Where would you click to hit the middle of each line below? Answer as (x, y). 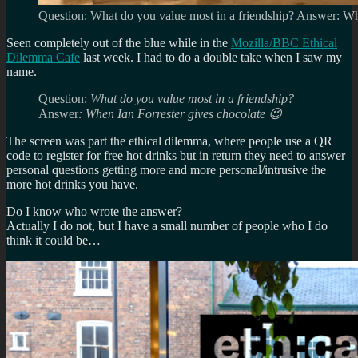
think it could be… (54, 240)
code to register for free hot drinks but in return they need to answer (176, 155)
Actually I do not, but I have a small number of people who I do (167, 225)
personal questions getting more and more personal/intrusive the (166, 169)
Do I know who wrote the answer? (94, 211)
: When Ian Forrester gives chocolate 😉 (180, 113)
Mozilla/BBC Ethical (284, 42)
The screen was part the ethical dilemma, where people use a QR (169, 141)
